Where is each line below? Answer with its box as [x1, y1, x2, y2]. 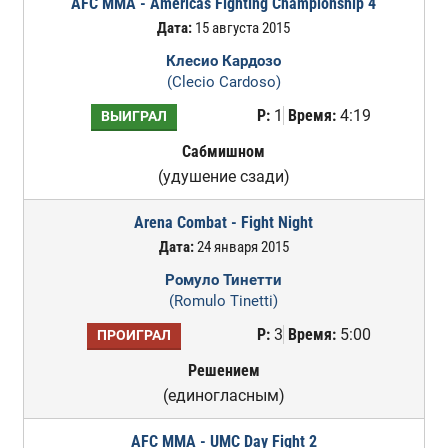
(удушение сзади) [157, 167, 290, 186]
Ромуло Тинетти [165, 271, 283, 289]
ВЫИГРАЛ [100, 108, 167, 125]
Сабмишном [182, 142, 266, 161]
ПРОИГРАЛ [96, 327, 171, 344]
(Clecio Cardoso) [166, 73, 281, 91]
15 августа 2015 [192, 19, 291, 37]
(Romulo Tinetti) [169, 292, 279, 310]
